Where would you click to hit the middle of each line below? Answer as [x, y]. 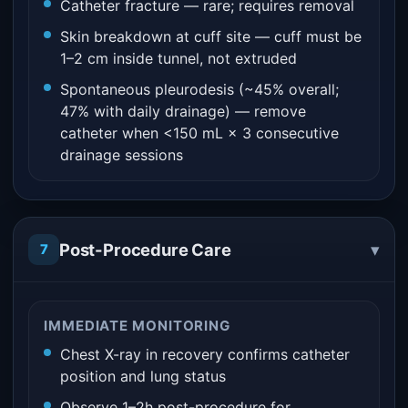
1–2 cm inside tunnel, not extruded [178, 58]
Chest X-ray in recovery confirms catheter [205, 354]
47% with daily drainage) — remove [183, 111]
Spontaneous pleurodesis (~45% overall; [199, 89]
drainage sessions [122, 155]
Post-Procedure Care [145, 249]
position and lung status [143, 376]
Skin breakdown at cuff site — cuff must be [211, 36]
